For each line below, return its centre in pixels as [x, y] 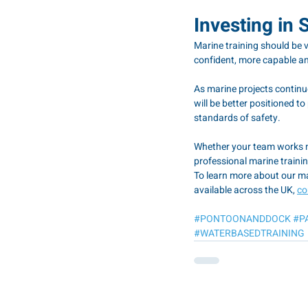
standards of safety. [237, 118]
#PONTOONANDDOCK [242, 219]
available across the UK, [245, 190]
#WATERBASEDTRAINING [249, 233]
